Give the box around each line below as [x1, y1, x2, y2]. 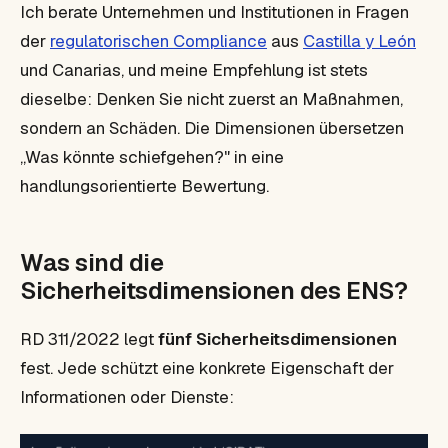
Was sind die [20, 247, 164, 278]
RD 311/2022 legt [20, 328, 158, 350]
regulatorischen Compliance [50, 30, 267, 52]
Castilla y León [303, 30, 416, 52]
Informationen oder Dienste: [20, 386, 234, 408]
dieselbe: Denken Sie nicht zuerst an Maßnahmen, [20, 88, 403, 110]
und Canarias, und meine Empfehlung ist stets [20, 59, 368, 81]
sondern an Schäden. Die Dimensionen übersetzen [20, 117, 404, 139]
